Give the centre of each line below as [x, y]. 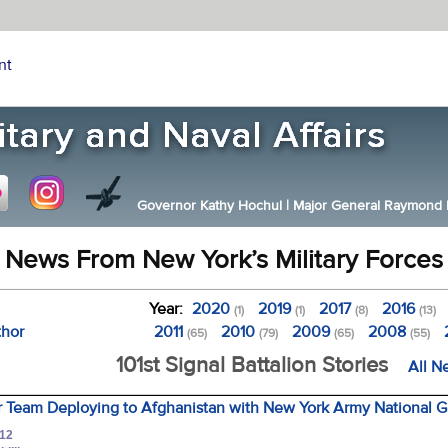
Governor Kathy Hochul [211, 206]
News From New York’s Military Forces [224, 260]
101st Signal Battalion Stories [252, 365]
